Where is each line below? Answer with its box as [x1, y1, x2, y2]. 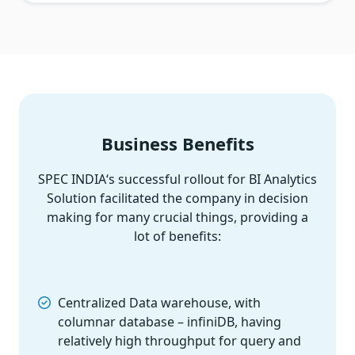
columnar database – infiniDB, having [58, 313, 281, 331]
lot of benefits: [134, 227, 221, 246]
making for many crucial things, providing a [47, 208, 308, 227]
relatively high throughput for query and [58, 332, 301, 350]
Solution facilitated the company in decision [47, 189, 308, 208]
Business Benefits [101, 132, 254, 156]
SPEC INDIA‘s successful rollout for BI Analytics [38, 170, 317, 189]
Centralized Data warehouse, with [58, 294, 261, 312]
